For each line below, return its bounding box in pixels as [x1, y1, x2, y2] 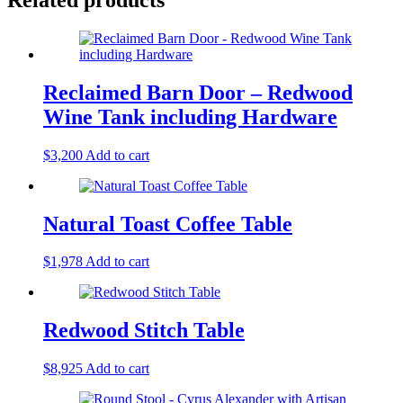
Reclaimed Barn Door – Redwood [43, 80, 353, 104]
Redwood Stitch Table [43, 318, 245, 343]
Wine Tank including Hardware [43, 104, 337, 129]
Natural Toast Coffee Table [43, 211, 292, 236]
